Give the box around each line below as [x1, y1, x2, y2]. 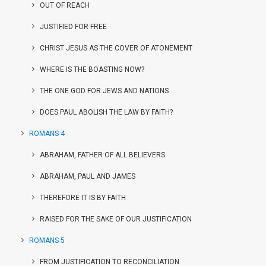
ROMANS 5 [29, 236, 65, 245]
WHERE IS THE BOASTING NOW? [40, 65, 144, 74]
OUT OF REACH [40, 1, 90, 9]
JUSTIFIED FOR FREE [40, 23, 107, 31]
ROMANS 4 [29, 129, 65, 138]
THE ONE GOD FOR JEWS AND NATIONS [40, 87, 169, 95]
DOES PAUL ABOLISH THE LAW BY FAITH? [40, 108, 173, 116]
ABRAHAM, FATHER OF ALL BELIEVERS [40, 151, 165, 159]
